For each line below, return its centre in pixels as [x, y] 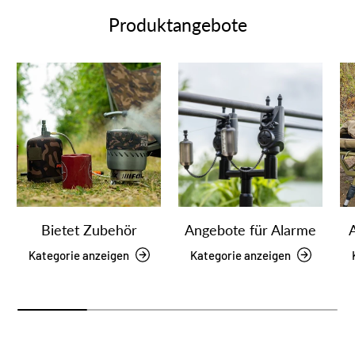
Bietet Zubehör [89, 229]
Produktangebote [177, 24]
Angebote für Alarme [250, 229]
